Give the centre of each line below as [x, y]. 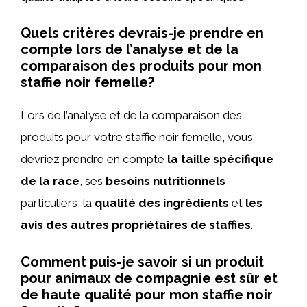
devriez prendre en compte [94, 159]
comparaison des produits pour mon [141, 66]
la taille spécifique [220, 159]
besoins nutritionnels [165, 181]
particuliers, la [58, 203]
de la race [50, 181]
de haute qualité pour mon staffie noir [147, 294]
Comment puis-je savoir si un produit [142, 261]
